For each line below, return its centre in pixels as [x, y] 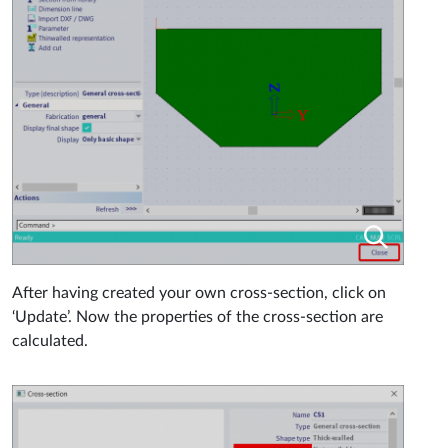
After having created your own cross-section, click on [199, 292]
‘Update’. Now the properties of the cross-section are [197, 316]
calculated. [50, 340]
